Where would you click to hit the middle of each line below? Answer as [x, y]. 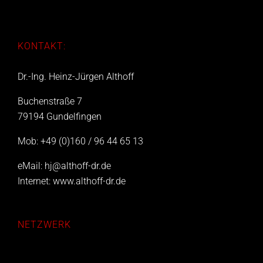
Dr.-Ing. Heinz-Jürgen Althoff [76, 77]
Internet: [35, 181]
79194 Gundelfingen [60, 117]
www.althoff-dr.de [89, 181]
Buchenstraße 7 [50, 101]
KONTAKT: [42, 46]
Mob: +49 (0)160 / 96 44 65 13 [80, 141]
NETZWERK [44, 225]
